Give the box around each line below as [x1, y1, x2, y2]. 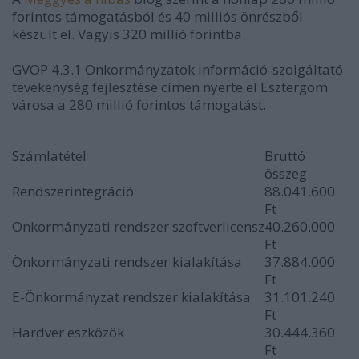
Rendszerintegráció [12, 182, 134, 200]
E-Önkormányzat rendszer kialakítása [12, 288, 251, 306]
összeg [264, 164, 307, 183]
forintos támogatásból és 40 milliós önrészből [12, 7, 303, 26]
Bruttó [264, 147, 305, 165]
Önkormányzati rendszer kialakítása [12, 252, 242, 271]
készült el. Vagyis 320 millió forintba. [12, 25, 245, 43]
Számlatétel [12, 147, 87, 165]
